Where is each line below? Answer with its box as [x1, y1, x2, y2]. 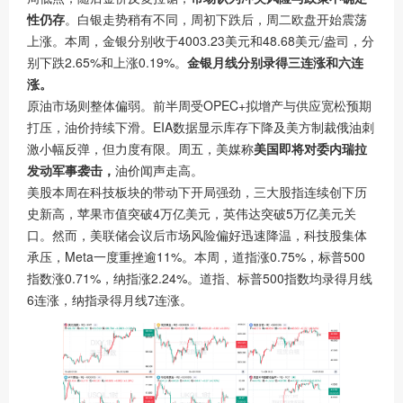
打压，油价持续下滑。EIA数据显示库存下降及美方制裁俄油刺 [27, 118, 374, 136]
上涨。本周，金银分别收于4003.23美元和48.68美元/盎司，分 [27, 31, 374, 49]
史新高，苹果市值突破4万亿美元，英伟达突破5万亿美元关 [27, 204, 356, 222]
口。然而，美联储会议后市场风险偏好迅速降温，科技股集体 [27, 226, 367, 244]
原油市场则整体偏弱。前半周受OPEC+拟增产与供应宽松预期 [27, 96, 372, 114]
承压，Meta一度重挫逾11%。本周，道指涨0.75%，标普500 [27, 247, 365, 265]
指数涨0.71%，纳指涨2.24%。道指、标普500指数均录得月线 [27, 269, 372, 287]
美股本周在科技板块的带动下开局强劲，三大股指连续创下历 [27, 183, 367, 201]
